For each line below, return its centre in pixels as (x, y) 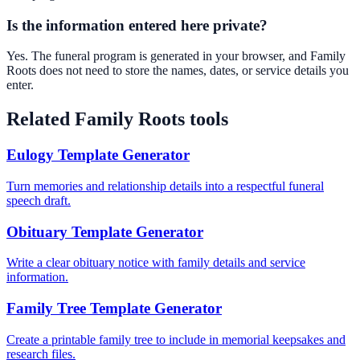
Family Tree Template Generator (114, 308)
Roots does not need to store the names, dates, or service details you (178, 71)
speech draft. (39, 200)
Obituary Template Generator (105, 231)
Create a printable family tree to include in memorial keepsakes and (176, 339)
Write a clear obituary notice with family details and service (156, 263)
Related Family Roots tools (117, 119)
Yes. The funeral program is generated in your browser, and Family (176, 56)
